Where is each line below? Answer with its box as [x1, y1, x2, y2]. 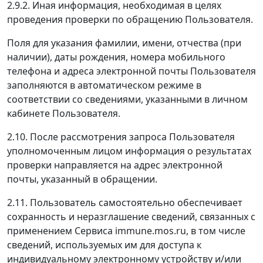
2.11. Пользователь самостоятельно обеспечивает [7, 196, 242, 209]
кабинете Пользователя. [7, 107, 120, 120]
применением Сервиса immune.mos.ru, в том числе [7, 224, 245, 237]
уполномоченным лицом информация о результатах [7, 144, 251, 157]
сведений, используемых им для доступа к [7, 238, 201, 251]
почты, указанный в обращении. [7, 173, 157, 186]
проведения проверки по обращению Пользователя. [7, 13, 253, 26]
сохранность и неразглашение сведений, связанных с [7, 210, 255, 223]
